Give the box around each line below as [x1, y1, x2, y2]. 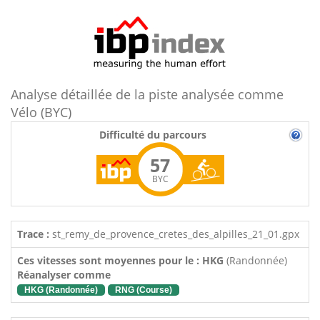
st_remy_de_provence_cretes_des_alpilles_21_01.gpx [49, 227, 299, 241]
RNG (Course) [115, 285, 172, 295]
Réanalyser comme [17, 268, 111, 281]
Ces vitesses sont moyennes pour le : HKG [17, 254, 226, 267]
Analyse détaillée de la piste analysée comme [11, 86, 284, 103]
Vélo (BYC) [11, 104, 71, 121]
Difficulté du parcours [99, 128, 206, 141]
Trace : [17, 227, 49, 241]
